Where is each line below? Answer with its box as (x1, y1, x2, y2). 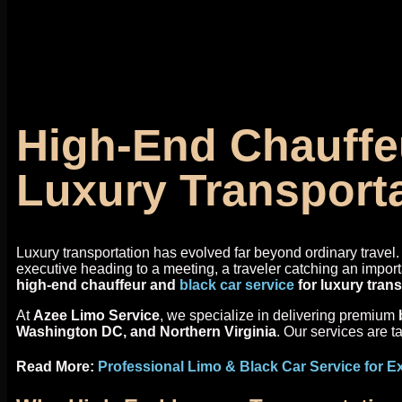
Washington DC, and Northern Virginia (16, 324, 276, 339)
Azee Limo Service (33, 308, 160, 323)
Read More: (16, 359, 98, 375)
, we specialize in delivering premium (160, 308, 398, 323)
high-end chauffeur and (16, 277, 179, 293)
